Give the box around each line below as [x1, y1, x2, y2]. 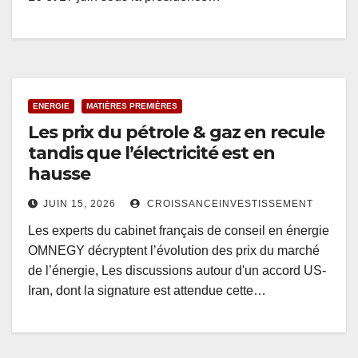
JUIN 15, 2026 [43, 198, 116, 210]
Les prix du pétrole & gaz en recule [28, 121, 324, 144]
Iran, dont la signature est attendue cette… [28, 284, 266, 298]
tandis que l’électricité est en [28, 142, 275, 165]
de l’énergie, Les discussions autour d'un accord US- [28, 264, 326, 278]
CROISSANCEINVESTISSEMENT [144, 198, 313, 210]
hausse [28, 163, 90, 185]
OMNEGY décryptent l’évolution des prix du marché [28, 244, 320, 258]
